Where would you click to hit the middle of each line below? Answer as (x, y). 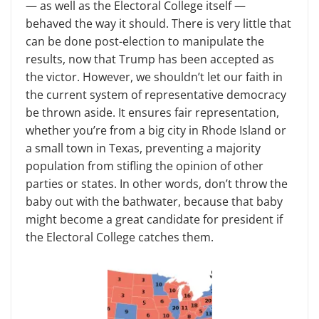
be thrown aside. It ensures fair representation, (152, 112)
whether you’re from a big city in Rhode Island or (156, 130)
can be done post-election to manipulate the (145, 41)
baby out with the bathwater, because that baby (154, 201)
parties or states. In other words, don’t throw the (157, 183)
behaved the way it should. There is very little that (158, 23)
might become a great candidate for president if (154, 219)
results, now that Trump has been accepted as (150, 59)
